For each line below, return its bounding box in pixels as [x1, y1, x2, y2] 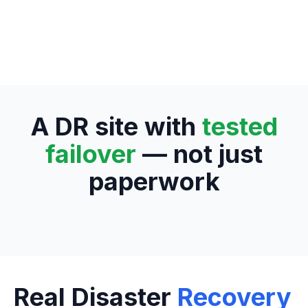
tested [201, 111, 278, 142]
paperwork [88, 166, 220, 197]
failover [45, 139, 136, 169]
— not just [136, 139, 263, 169]
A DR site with [30, 111, 202, 142]
